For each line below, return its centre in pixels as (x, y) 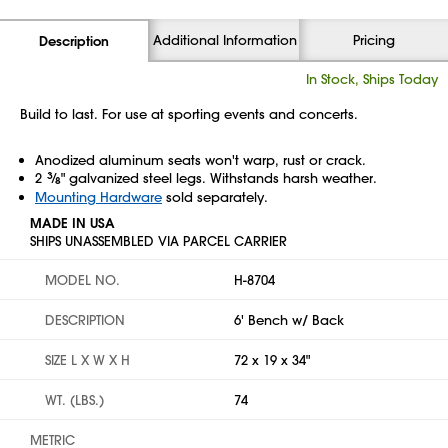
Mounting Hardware (98, 196)
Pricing (373, 39)
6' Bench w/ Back (289, 319)
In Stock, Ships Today (372, 78)
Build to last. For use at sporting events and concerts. (189, 113)
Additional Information (224, 39)
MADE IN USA (72, 223)
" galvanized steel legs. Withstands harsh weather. (219, 177)
